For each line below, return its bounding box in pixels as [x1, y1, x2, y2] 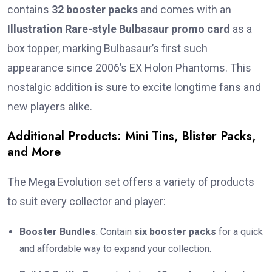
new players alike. [7, 100, 92, 114]
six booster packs [134, 226, 216, 238]
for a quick [216, 226, 263, 238]
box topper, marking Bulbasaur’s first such [7, 42, 208, 55]
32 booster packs [52, 3, 138, 16]
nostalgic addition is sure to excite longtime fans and [7, 81, 261, 94]
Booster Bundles [19, 226, 96, 238]
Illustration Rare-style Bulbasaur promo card [7, 22, 230, 36]
